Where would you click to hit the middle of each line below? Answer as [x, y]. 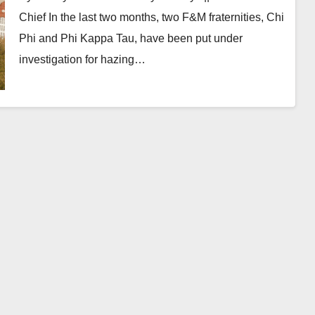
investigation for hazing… [82, 59]
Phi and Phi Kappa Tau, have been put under [130, 38]
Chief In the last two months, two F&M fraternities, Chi [151, 17]
